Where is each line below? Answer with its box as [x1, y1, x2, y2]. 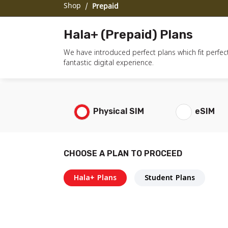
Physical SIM [93, 106, 144, 116]
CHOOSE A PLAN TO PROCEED [64, 149, 182, 158]
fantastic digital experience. [64, 58, 154, 67]
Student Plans [145, 171, 195, 185]
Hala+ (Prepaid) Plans [64, 27, 193, 42]
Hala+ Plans [74, 171, 117, 185]
